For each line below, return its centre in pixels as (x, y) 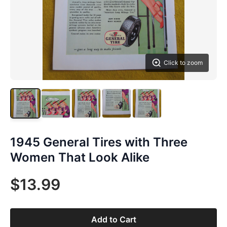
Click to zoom (183, 63)
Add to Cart (113, 219)
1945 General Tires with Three (99, 142)
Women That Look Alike (80, 157)
